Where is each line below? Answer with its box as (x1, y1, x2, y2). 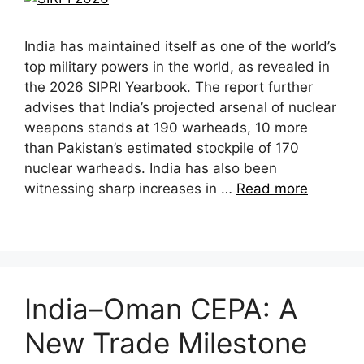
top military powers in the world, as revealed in (24, 58, 330, 76)
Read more (236, 180, 308, 197)
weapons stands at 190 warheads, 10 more (24, 119, 308, 136)
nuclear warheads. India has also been (24, 160, 277, 177)
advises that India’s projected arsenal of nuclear (24, 99, 336, 116)
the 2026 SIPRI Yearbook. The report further (24, 79, 313, 96)
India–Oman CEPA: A (24, 292, 298, 327)
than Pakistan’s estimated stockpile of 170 (24, 140, 299, 157)
